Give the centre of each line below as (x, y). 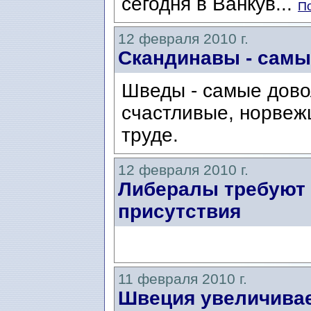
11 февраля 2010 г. (183, 279)
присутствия (179, 212)
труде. (150, 135)
